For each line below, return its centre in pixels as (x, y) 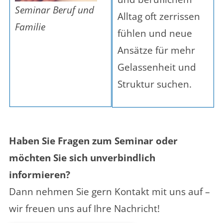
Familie (30, 27)
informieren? (40, 174)
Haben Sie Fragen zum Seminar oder (93, 141)
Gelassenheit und (157, 67)
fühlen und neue (155, 33)
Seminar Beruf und (55, 10)
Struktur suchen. (155, 84)
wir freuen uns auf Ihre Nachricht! (84, 208)
